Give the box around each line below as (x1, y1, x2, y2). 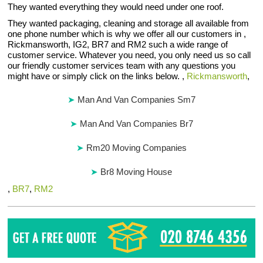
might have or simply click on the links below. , (8, 71, 187, 81)
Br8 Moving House (100, 167, 173, 177)
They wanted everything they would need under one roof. (8, 2, 224, 12)
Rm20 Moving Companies (86, 143, 187, 153)
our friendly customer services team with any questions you (8, 60, 236, 70)
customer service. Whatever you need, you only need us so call (8, 50, 251, 60)
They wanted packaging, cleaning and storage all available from (8, 18, 249, 28)
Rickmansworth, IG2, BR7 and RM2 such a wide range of (8, 39, 228, 49)
